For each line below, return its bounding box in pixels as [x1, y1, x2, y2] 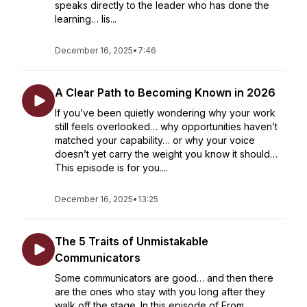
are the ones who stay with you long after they [55, 286, 265, 297]
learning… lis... [55, 13, 116, 25]
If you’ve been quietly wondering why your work [55, 107, 275, 119]
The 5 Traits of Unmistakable [55, 234, 208, 248]
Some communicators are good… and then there [55, 272, 273, 284]
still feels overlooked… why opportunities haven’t [55, 121, 278, 132]
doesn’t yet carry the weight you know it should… [55, 148, 278, 160]
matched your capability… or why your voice [55, 134, 255, 146]
